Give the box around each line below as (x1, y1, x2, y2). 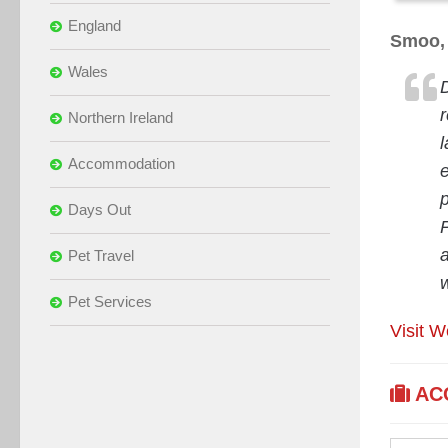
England (68, 16, 121, 34)
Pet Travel (68, 246, 134, 264)
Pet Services (68, 292, 152, 310)
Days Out (68, 200, 131, 218)
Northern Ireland (68, 108, 173, 126)
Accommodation (68, 154, 175, 172)
